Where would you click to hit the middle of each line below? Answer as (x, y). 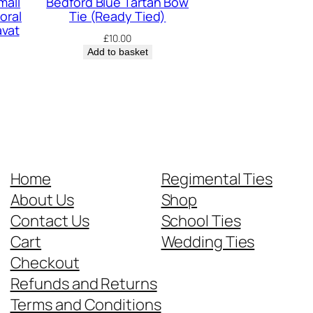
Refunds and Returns (83, 284)
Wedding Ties (208, 242)
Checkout (45, 263)
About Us (42, 200)
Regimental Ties (217, 179)
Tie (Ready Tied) (117, 16)
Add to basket (117, 52)
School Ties (201, 221)
